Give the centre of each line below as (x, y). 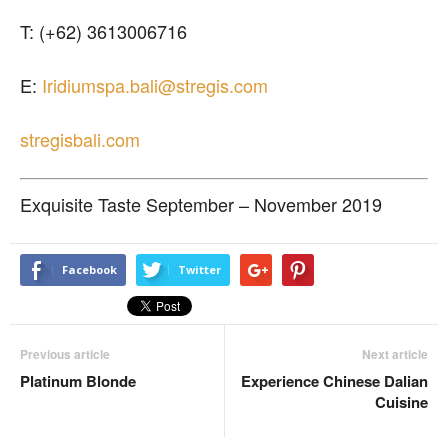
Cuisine (401, 401)
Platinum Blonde (78, 380)
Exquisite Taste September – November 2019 (201, 203)
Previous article (65, 353)
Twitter (199, 269)
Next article (395, 353)
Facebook (89, 269)
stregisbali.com (80, 138)
